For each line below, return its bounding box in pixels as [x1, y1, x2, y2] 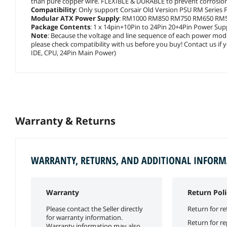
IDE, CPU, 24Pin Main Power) [31, 48, 116, 57]
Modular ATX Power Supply [31, 13, 119, 23]
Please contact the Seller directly [46, 204, 143, 213]
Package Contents [31, 22, 90, 31]
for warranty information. [46, 212, 123, 222]
